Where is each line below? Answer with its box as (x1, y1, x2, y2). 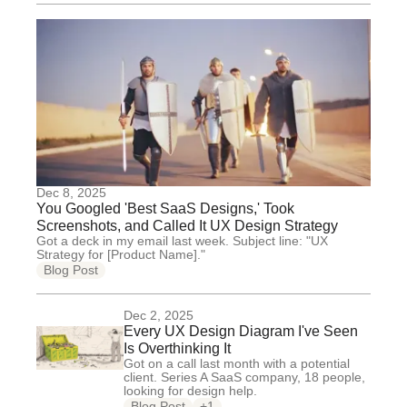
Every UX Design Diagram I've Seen (124, 323, 358, 339)
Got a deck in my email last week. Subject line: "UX (36, 233, 328, 248)
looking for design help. (124, 383, 257, 398)
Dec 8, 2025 (36, 185, 106, 200)
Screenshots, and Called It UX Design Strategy (36, 218, 338, 233)
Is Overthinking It (124, 341, 231, 356)
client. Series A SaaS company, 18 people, (124, 370, 365, 384)
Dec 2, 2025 (124, 308, 194, 323)
